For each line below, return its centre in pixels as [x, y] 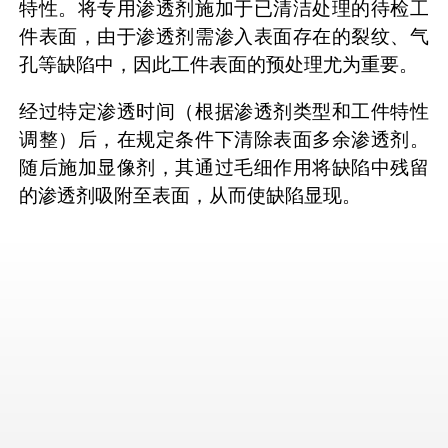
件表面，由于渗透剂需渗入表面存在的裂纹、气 [224, 36]
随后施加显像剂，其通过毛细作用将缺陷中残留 [224, 167]
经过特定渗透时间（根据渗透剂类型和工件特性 [224, 111]
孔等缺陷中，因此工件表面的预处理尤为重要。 [218, 64]
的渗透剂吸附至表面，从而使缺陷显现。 [190, 195]
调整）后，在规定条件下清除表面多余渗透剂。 [224, 139]
